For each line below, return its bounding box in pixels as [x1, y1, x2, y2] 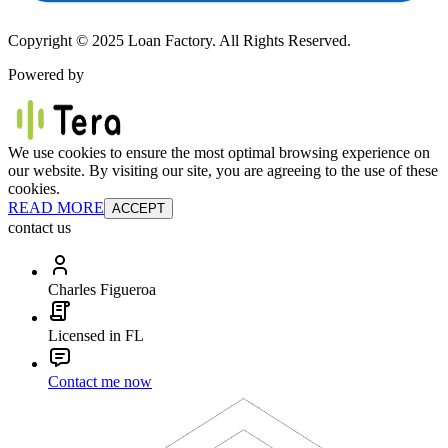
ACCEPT [112, 200, 165, 216]
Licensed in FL [48, 326, 144, 344]
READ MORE [8, 198, 104, 216]
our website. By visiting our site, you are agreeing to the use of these [8, 161, 438, 179]
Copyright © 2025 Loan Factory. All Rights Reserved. [8, 31, 351, 49]
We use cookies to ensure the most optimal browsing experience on [8, 143, 430, 161]
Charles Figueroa [48, 280, 156, 298]
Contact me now [48, 372, 152, 390]
